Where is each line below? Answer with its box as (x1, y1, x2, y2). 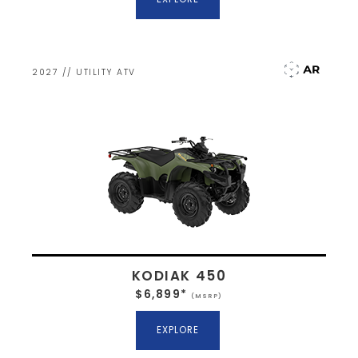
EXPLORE (156, 323, 199, 336)
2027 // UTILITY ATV (32, 66, 136, 78)
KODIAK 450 (131, 265, 227, 285)
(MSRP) (188, 291, 223, 300)
